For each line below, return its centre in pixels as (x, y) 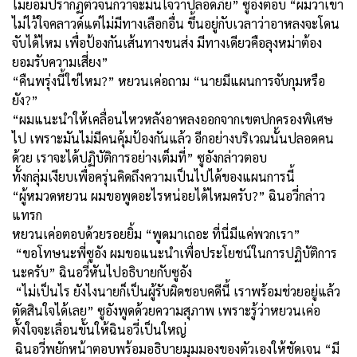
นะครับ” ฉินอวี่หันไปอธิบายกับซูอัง (102, 272)
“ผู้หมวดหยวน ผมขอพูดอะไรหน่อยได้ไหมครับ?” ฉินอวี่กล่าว (169, 195)
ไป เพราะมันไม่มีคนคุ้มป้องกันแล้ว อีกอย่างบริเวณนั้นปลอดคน (173, 138)
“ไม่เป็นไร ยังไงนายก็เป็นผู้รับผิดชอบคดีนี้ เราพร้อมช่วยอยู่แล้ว (176, 291)
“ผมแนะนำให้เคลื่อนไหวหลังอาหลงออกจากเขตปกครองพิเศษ (173, 119)
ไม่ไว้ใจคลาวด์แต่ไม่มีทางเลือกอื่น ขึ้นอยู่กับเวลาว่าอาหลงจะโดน (176, 23)
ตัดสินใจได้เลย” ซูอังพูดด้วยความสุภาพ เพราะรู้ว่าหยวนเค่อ (166, 310)
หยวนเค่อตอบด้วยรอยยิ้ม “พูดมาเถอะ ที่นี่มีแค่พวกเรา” (156, 233)
